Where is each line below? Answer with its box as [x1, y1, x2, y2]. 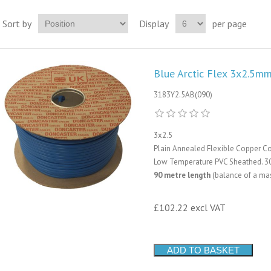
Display [139, 18, 169, 30]
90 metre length [153, 170, 211, 180]
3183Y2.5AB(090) [153, 90, 212, 100]
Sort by [2, 18, 31, 30]
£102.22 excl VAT [153, 201, 226, 214]
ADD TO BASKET [166, 245, 240, 255]
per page [212, 18, 247, 30]
